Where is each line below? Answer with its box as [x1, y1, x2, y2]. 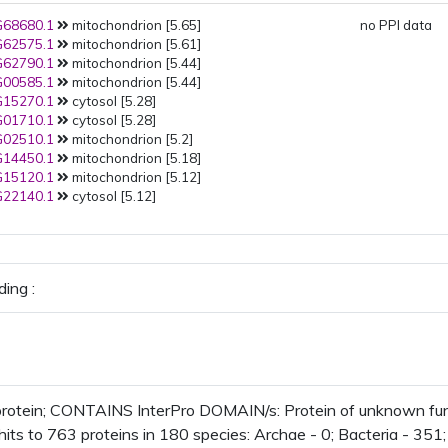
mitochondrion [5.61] [69, 36, 202, 52]
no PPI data [360, 17, 433, 33]
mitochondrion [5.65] [69, 17, 202, 33]
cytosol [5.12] [69, 188, 157, 204]
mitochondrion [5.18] [69, 150, 202, 166]
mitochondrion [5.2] [69, 131, 194, 147]
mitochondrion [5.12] [69, 169, 202, 185]
